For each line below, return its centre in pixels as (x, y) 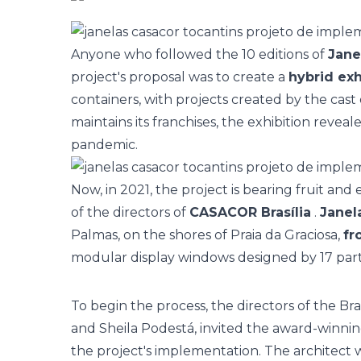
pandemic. (104, 145)
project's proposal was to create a (180, 77)
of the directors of (130, 212)
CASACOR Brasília (250, 212)
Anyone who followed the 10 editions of (199, 54)
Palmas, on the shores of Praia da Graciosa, (207, 235)
